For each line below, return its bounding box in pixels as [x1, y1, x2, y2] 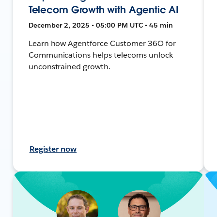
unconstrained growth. [28, 61, 111, 72]
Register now [29, 143, 77, 154]
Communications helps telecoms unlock [28, 49, 173, 60]
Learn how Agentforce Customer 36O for [28, 38, 176, 48]
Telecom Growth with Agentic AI [28, 3, 179, 16]
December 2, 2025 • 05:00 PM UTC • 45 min [28, 20, 173, 30]
